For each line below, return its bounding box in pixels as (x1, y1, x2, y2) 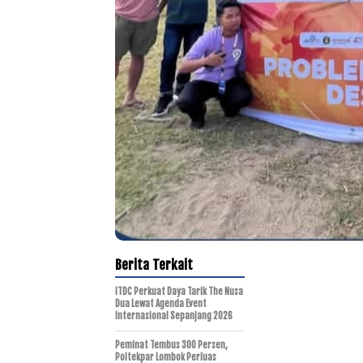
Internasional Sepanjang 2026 (115, 310, 233, 322)
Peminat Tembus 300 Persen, (115, 339, 228, 351)
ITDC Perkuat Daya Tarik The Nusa (115, 285, 243, 297)
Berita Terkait (115, 255, 193, 273)
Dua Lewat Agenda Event (115, 297, 207, 310)
